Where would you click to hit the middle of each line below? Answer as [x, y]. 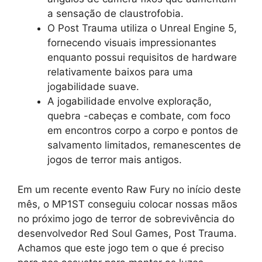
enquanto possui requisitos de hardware [142, 58]
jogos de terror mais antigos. [115, 160]
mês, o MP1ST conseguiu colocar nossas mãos [127, 204]
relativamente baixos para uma [120, 72]
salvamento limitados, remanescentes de [144, 145]
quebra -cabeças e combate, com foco [139, 116]
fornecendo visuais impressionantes [132, 43]
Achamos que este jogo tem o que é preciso [121, 248]
